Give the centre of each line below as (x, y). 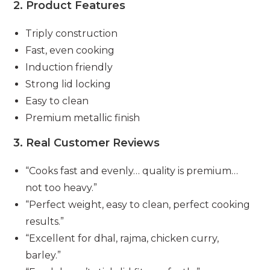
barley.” (43, 255)
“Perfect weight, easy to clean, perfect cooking (138, 204)
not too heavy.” (61, 187)
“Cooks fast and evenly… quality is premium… (132, 171)
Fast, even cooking (70, 50)
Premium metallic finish (83, 118)
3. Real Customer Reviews (87, 143)
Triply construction (72, 33)
